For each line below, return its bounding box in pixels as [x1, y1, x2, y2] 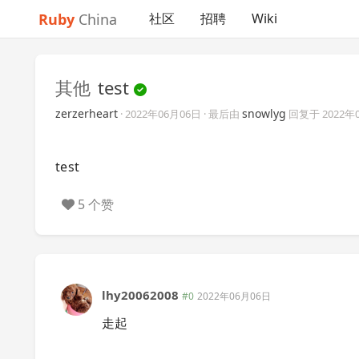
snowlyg [242, 106, 286, 121]
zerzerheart [55, 106, 118, 121]
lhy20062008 [102, 287, 179, 303]
